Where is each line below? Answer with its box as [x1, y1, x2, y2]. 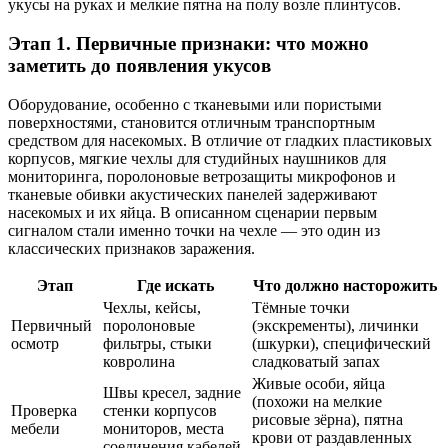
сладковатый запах [252, 352, 380, 370]
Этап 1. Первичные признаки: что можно [8, 32, 369, 54]
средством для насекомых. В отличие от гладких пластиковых [8, 131, 432, 149]
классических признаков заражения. [8, 239, 255, 257]
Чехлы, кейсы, [103, 298, 201, 316]
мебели [11, 419, 60, 437]
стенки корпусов [103, 401, 217, 419]
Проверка [11, 401, 77, 419]
